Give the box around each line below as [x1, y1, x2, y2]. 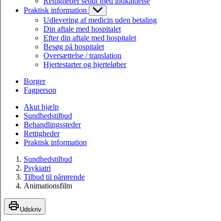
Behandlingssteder [24, 120, 81, 129]
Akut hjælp [24, 102, 59, 111]
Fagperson [24, 85, 56, 94]
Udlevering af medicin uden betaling [43, 15, 157, 24]
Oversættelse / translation [43, 51, 121, 60]
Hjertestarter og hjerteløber [43, 60, 126, 69]
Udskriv [20, 205, 41, 213]
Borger [24, 76, 45, 85]
